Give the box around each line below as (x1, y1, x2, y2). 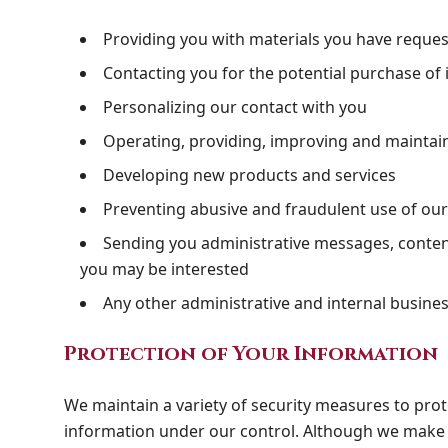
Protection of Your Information (64, 340, 438, 367)
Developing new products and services (103, 164, 396, 186)
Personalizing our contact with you (103, 96, 367, 118)
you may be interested (80, 258, 249, 280)
